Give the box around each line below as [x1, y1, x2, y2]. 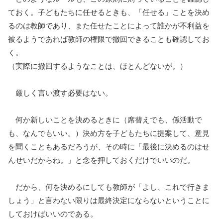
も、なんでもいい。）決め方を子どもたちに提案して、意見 [8, 127, 210, 138]
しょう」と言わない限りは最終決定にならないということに [8, 195, 210, 206]
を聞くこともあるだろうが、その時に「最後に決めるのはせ [8, 141, 210, 152]
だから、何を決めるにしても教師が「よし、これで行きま [8, 181, 210, 192]
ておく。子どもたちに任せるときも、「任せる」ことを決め [8, 6, 210, 17]
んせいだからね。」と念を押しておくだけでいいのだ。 [8, 154, 195, 165]
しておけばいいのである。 [8, 208, 98, 219]
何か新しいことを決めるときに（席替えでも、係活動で [8, 114, 202, 125]
